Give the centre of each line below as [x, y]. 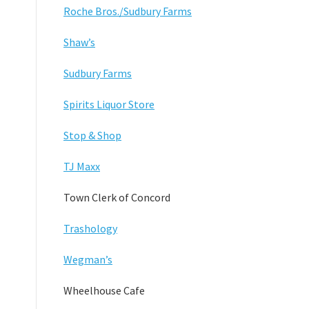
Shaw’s [79, 42]
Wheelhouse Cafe [104, 290]
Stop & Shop [92, 135]
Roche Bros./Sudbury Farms [128, 11]
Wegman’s [88, 259]
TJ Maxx [82, 166]
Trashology [90, 228]
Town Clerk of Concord [117, 197]
